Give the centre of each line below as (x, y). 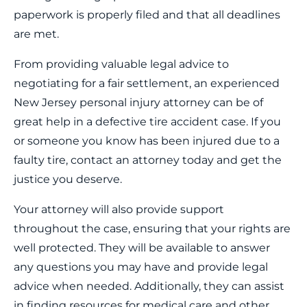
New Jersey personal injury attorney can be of (138, 102)
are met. (36, 34)
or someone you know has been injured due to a (147, 141)
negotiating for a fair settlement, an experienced (147, 83)
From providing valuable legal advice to (121, 64)
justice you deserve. (68, 179)
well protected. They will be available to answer (142, 248)
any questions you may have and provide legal (141, 267)
